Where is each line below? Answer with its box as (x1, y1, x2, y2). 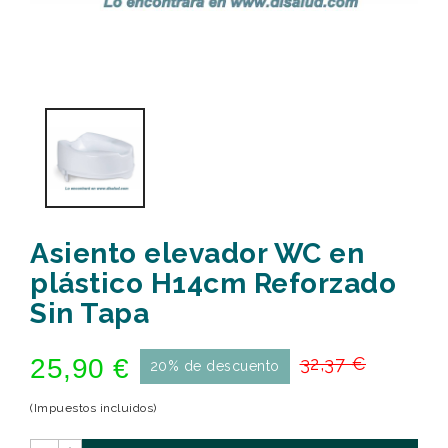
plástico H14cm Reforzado (30, 267, 396, 300)
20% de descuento (149, 358, 280, 374)
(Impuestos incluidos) (30, 401, 157, 415)
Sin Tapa (30, 297, 149, 330)
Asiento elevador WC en (30, 237, 364, 270)
